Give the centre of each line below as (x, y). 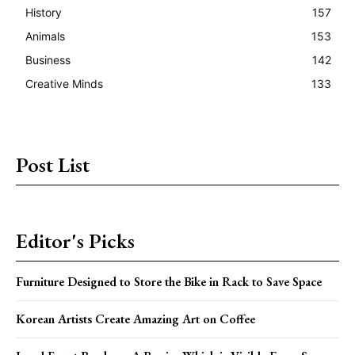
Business (48, 59)
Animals (45, 36)
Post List (53, 164)
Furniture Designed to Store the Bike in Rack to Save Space (169, 281)
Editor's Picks (75, 240)
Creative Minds (64, 83)
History (44, 12)
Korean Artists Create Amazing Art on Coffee (136, 319)
